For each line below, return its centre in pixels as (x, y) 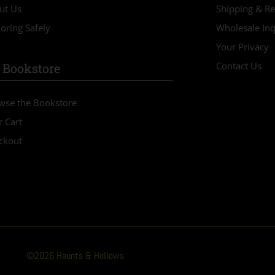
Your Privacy (242, 46)
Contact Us (238, 65)
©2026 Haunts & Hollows (75, 256)
